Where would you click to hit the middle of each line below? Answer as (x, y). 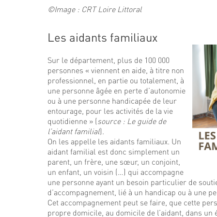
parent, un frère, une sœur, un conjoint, (114, 162)
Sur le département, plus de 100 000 (108, 60)
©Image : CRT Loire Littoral (95, 9)
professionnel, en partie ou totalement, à (116, 80)
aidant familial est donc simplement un (114, 151)
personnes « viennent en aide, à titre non (116, 70)
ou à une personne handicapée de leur (112, 101)
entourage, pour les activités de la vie (110, 111)
